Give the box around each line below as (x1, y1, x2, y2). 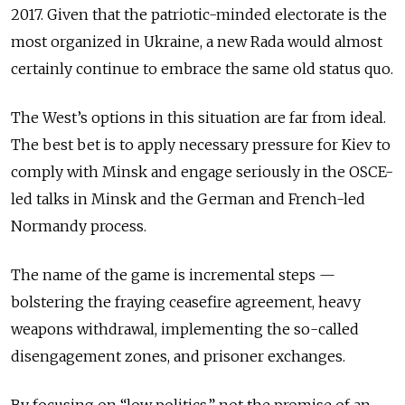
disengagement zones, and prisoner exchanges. (11, 346, 345, 365)
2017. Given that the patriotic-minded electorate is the (11, 5, 387, 24)
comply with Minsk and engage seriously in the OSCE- (11, 162, 393, 181)
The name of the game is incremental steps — (11, 265, 335, 284)
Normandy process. (11, 216, 150, 235)
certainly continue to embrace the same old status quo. (11, 59, 393, 78)
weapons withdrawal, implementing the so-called (11, 319, 359, 338)
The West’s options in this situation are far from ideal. (11, 108, 386, 127)
